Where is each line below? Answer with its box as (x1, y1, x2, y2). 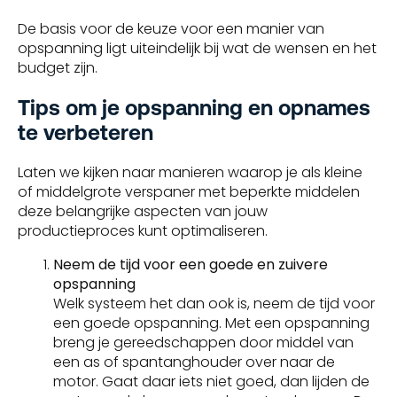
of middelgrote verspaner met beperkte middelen (18, 182, 360, 203)
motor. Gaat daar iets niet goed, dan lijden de (53, 371, 370, 393)
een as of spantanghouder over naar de (53, 352, 335, 373)
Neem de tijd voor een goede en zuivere (53, 254, 328, 276)
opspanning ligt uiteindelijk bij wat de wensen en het (18, 38, 377, 59)
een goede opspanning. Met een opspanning (53, 313, 370, 334)
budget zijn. (18, 58, 97, 79)
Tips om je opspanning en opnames (18, 96, 370, 121)
